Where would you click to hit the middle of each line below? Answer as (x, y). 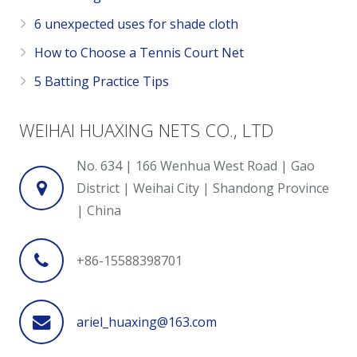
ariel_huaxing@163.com (147, 322)
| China (99, 211)
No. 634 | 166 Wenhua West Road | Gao (196, 166)
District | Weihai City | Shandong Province (203, 188)
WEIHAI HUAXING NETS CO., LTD (146, 130)
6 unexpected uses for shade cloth (137, 24)
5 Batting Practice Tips (102, 82)
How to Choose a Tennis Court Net (139, 53)
